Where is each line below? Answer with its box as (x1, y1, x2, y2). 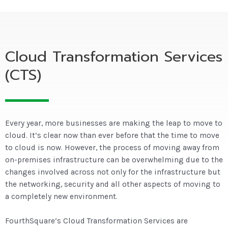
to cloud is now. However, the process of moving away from (5, 142, 219, 152)
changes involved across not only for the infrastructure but (5, 167, 220, 177)
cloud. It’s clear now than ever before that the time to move (5, 130, 219, 140)
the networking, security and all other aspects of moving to (5, 179, 220, 189)
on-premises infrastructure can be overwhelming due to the (5, 155, 223, 164)
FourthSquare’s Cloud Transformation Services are (5, 216, 188, 226)
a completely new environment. (5, 191, 118, 201)
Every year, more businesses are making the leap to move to (5, 118, 222, 128)
